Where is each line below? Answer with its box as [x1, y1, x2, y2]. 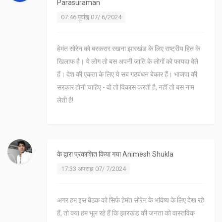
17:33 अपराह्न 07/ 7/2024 [61, 165, 126, 173]
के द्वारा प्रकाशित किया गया [57, 150, 122, 159]
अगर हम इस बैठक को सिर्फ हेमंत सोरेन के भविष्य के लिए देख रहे [57, 196, 204, 205]
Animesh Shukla [122, 150, 173, 159]
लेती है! [57, 96, 73, 105]
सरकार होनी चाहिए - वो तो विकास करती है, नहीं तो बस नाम [57, 83, 194, 92]
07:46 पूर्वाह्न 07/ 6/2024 [61, 13, 121, 21]
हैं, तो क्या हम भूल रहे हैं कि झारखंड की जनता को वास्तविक [57, 209, 195, 218]
